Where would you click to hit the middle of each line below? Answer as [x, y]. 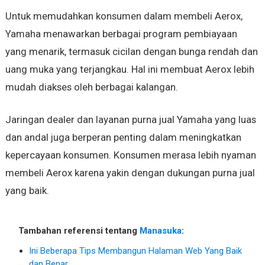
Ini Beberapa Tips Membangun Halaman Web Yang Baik [135, 251]
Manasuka [160, 230]
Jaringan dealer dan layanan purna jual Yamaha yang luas [130, 119]
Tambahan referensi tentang [79, 230]
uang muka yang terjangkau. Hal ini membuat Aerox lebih [130, 69]
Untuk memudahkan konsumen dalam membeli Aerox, [124, 16]
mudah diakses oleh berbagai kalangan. [91, 87]
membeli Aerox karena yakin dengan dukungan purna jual [130, 172]
